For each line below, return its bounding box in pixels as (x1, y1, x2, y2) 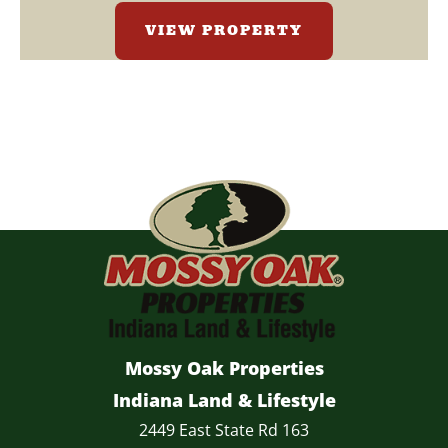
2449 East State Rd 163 (139, 419, 309, 442)
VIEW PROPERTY (145, 20, 303, 41)
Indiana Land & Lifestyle (112, 388, 336, 413)
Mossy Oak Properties (124, 356, 324, 381)
